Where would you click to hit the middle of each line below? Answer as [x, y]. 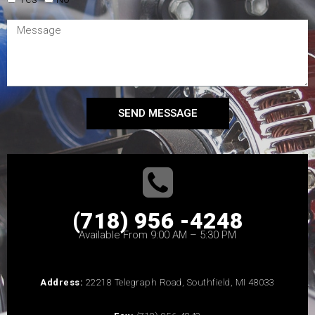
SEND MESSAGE [157, 113]
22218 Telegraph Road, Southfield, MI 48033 [180, 282]
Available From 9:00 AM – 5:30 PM [157, 234]
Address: [63, 282]
